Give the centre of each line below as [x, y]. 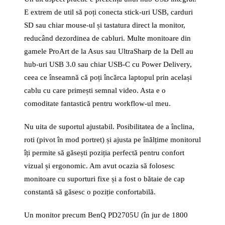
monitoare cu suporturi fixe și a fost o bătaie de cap [104, 179]
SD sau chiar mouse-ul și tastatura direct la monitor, [105, 25]
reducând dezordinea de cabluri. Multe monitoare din [107, 38]
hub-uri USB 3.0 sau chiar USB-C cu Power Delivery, [108, 64]
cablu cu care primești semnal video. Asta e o [95, 90]
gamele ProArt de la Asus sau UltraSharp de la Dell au [109, 51]
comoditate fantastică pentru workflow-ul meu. [97, 103]
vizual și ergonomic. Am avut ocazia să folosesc [99, 166]
